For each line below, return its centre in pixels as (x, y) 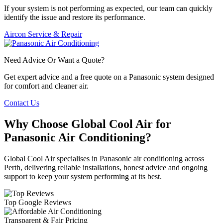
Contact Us (22, 103)
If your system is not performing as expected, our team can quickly (108, 8)
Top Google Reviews (38, 203)
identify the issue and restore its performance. (75, 17)
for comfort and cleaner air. (46, 86)
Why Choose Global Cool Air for (88, 124)
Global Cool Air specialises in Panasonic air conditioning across (104, 159)
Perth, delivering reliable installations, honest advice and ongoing (106, 168)
